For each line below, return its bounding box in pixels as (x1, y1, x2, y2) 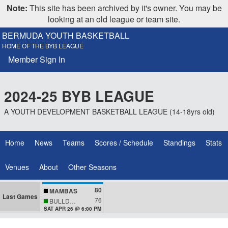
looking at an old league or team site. (48, 13, 180, 25)
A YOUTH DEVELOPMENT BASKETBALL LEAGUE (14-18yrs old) (4, 106, 215, 117)
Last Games (3, 192, 38, 201)
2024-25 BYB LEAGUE (4, 85, 154, 106)
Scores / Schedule (95, 137, 153, 148)
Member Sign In (8, 53, 65, 65)
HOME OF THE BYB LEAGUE (2, 41, 83, 50)
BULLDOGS (70, 196, 76, 206)
